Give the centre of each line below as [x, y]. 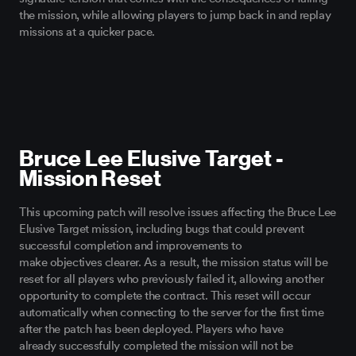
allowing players [153, 15]
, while [93, 15]
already [38, 346]
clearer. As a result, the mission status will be [215, 263]
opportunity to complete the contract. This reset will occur [165, 296]
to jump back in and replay [263, 15]
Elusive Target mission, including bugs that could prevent [162, 229]
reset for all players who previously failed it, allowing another [172, 279]
